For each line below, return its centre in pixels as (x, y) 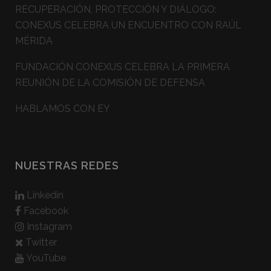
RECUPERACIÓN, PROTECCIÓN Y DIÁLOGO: (116, 9)
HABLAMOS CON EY (63, 108)
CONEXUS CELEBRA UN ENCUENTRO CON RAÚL (128, 25)
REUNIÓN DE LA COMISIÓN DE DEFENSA (110, 82)
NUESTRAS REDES (67, 165)
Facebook (45, 211)
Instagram (48, 226)
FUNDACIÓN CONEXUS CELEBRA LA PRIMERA (122, 67)
